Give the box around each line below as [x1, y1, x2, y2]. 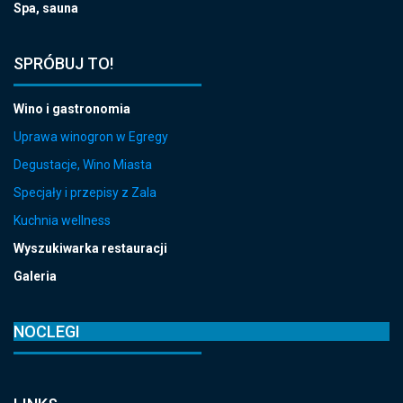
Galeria [13, 269, 57, 284]
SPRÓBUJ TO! [13, 54, 113, 74]
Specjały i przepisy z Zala [13, 185, 157, 201]
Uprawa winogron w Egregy [13, 130, 168, 145]
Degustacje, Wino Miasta [13, 157, 152, 173]
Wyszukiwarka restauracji [13, 241, 167, 256]
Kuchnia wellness [13, 213, 111, 228]
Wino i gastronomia [13, 102, 130, 117]
